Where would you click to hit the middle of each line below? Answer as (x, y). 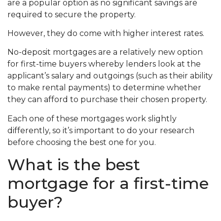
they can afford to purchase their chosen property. (107, 100)
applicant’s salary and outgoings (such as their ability (110, 76)
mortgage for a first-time (108, 184)
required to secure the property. (72, 14)
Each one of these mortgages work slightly (92, 118)
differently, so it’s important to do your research (101, 130)
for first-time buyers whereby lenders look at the (104, 64)
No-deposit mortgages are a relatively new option (105, 52)
